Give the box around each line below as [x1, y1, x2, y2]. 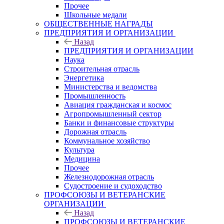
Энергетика [64, 73, 104, 82]
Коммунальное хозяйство [64, 136, 150, 145]
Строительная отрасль [64, 64, 139, 73]
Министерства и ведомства [64, 82, 157, 91]
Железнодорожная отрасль [64, 172, 154, 181]
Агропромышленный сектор [64, 109, 161, 118]
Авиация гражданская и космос [64, 100, 171, 109]
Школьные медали [64, 10, 127, 19]
